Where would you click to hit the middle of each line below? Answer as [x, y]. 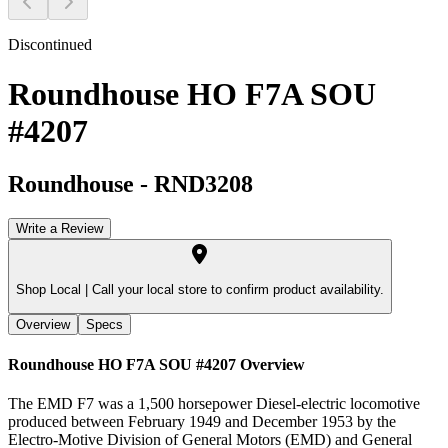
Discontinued [50, 45]
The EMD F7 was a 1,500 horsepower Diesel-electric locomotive [214, 404]
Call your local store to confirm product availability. [236, 290]
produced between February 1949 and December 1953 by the [202, 422]
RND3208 [203, 183]
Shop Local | [52, 290]
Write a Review [59, 228]
